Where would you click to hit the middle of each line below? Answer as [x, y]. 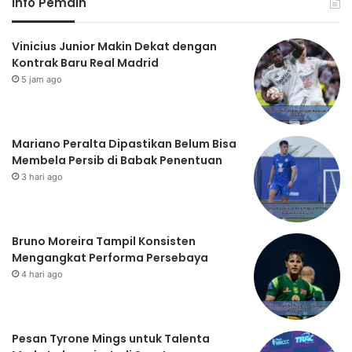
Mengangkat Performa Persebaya [110, 257]
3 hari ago [42, 176]
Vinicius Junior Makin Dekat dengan [114, 46]
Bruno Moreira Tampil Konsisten [104, 241]
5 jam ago [42, 79]
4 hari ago [42, 274]
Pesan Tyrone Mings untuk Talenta [111, 338]
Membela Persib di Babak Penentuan [117, 160]
